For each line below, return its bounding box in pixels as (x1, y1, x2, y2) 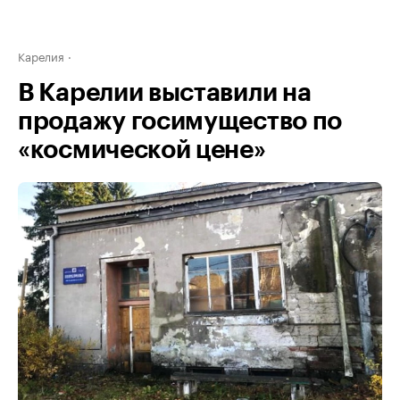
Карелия (18, 46, 64, 64)
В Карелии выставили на (18, 80, 312, 105)
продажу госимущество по (18, 109, 343, 134)
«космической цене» (18, 137, 266, 162)
